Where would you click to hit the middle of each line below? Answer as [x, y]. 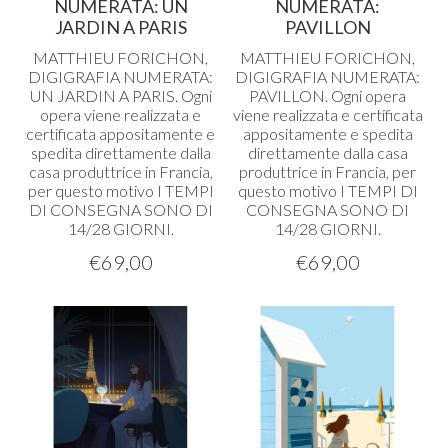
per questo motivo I [96, 190]
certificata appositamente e [120, 133]
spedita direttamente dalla [120, 152]
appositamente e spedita [327, 133]
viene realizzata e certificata [327, 114]
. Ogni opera [365, 95]
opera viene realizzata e [120, 114]
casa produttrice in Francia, [120, 171]
